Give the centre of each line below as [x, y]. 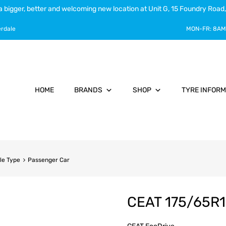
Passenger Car [48, 160]
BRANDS [88, 90]
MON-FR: [200, 29]
